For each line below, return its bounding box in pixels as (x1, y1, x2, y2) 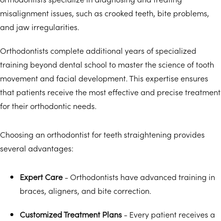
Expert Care (20, 171, 63, 182)
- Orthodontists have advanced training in (63, 171, 215, 182)
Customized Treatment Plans (20, 208, 122, 220)
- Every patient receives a (122, 208, 215, 220)
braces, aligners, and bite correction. (20, 184, 151, 196)
